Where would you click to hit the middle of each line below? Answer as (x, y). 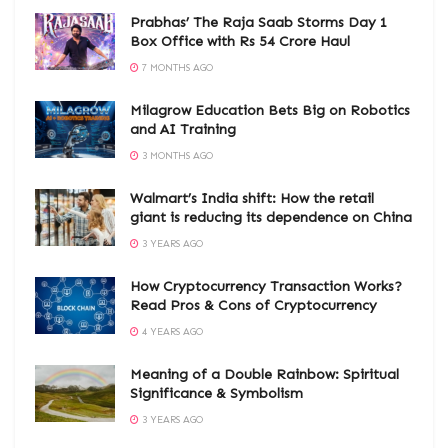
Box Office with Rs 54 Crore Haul (240, 41)
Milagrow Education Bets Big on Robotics (270, 110)
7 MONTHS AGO (176, 67)
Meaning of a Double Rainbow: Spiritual (264, 374)
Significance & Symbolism (216, 393)
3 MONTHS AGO (176, 155)
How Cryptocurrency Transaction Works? (266, 286)
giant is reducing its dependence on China (271, 217)
